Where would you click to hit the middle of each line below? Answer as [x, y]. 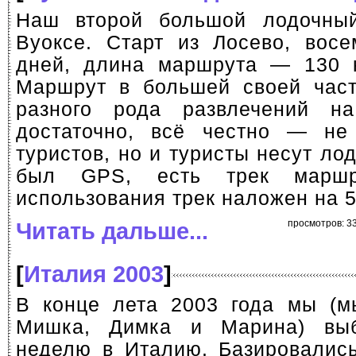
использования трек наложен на [180, 198]
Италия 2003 [94, 274]
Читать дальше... [112, 231]
